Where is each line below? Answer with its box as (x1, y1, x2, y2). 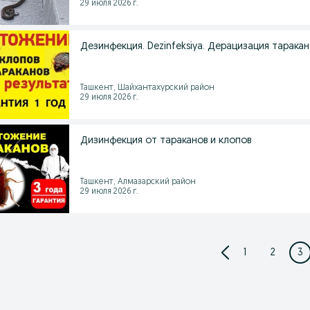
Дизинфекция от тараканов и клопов (80, 136, 251, 146)
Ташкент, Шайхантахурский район (80, 84, 215, 92)
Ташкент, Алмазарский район (80, 178, 196, 186)
